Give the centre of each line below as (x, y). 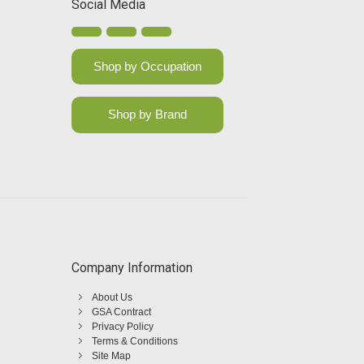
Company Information (132, 267)
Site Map (111, 355)
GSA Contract (121, 312)
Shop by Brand (147, 115)
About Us (112, 297)
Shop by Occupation (147, 66)
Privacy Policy (123, 326)
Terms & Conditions (135, 341)
